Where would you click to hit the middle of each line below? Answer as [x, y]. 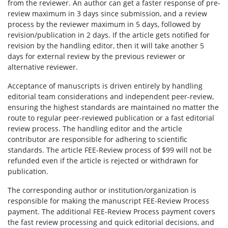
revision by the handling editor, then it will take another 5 [106, 46]
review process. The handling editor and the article [95, 129]
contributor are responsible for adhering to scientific [97, 139]
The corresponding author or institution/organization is [102, 190]
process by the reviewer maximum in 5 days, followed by [104, 24]
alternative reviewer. [43, 67]
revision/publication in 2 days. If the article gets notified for [109, 35]
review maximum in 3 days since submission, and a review [107, 13]
